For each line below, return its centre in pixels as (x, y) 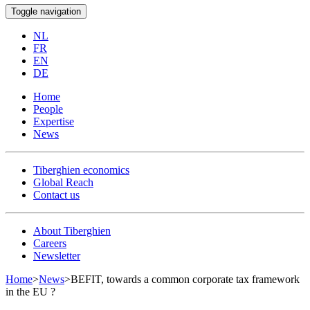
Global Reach (63, 182)
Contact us (56, 194)
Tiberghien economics (81, 170)
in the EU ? (30, 291)
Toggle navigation (46, 11)
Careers (50, 243)
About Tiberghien (72, 230)
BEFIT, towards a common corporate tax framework (185, 279)
